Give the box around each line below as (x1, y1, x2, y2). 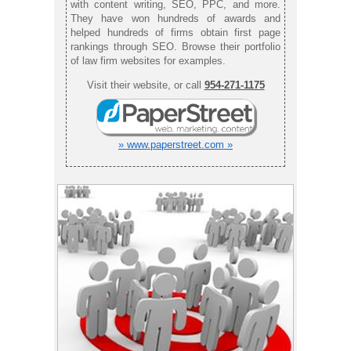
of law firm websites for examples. (71, 54, 226, 67)
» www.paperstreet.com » (118, 138, 233, 150)
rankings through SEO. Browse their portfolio (71, 40, 280, 52)
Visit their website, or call (86, 78, 204, 91)
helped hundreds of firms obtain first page (71, 26, 280, 38)
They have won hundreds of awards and (71, 12, 280, 24)
